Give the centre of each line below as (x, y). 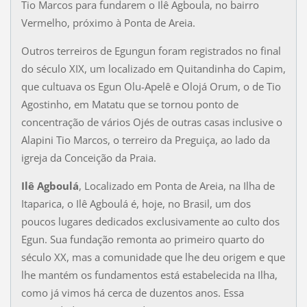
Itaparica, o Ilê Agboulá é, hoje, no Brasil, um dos (136, 203)
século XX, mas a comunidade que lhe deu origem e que (153, 257)
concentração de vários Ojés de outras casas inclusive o (151, 122)
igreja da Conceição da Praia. (88, 157)
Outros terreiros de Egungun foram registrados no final (151, 50)
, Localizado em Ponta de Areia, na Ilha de (176, 185)
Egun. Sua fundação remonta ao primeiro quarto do (143, 239)
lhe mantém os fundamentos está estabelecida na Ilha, (149, 274)
